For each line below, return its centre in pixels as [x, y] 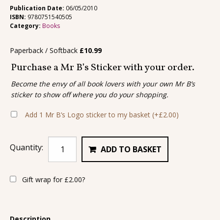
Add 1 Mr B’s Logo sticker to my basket [89, 115]
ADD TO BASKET [131, 150]
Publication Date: [38, 8]
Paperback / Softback [45, 50]
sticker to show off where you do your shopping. [90, 95]
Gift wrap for [42, 180]
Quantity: [27, 148]
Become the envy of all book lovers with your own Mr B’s [103, 84]
